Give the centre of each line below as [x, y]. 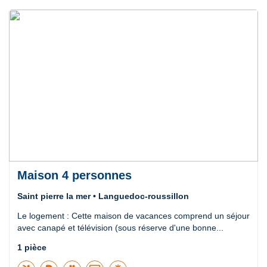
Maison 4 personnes [74, 175]
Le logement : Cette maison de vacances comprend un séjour [133, 215]
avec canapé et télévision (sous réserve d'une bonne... [120, 227]
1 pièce [32, 247]
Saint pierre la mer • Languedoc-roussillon [103, 196]
